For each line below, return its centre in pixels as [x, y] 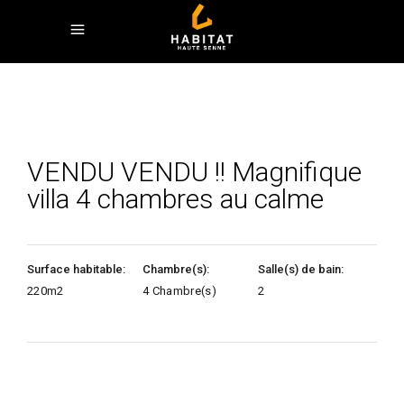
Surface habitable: [76, 269]
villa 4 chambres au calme [175, 199]
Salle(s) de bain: [301, 269]
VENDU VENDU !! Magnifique [194, 172]
